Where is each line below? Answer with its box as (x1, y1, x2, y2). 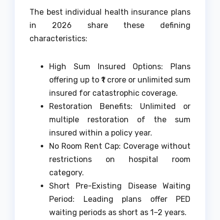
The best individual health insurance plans (29, 7, 191, 17)
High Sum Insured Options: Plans (49, 62, 191, 72)
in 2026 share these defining (29, 21, 191, 30)
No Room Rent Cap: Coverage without (49, 141, 191, 151)
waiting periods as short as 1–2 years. (49, 208, 187, 218)
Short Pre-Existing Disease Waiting (49, 181, 191, 191)
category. (49, 168, 84, 178)
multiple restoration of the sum (49, 115, 191, 125)
